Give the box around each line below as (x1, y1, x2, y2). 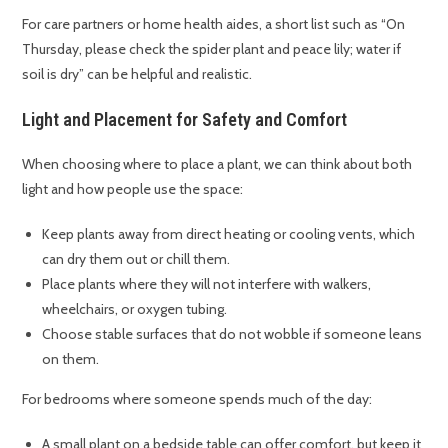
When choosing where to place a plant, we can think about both (22, 155, 413, 174)
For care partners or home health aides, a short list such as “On (22, 15, 406, 34)
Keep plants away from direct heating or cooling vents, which (42, 225, 416, 244)
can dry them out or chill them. (42, 250, 231, 269)
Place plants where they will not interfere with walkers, (42, 275, 372, 294)
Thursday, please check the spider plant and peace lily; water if (22, 40, 402, 59)
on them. (42, 350, 100, 369)
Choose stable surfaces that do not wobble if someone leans (42, 325, 423, 344)
